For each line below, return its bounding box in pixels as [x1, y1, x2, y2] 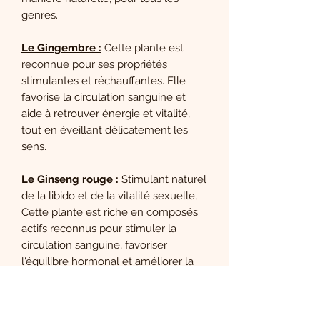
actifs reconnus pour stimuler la [21, 221, 176, 235]
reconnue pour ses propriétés [21, 57, 167, 71]
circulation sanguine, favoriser [21, 238, 167, 251]
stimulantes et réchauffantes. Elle [21, 74, 186, 87]
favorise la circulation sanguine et [21, 90, 186, 104]
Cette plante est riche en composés [21, 205, 198, 219]
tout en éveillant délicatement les [21, 123, 188, 136]
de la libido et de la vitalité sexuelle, [21, 189, 197, 202]
